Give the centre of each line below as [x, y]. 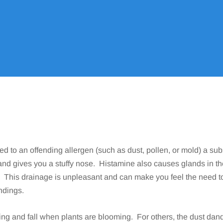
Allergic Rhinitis [183, 44]
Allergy [53, 44]
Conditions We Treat [111, 44]
